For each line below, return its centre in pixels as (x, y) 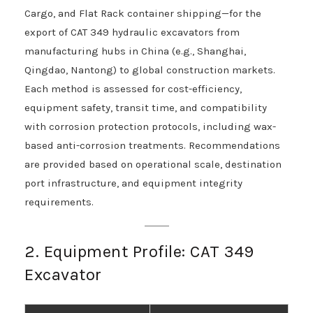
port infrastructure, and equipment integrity (133, 183)
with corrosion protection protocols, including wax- (150, 127)
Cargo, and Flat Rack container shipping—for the (143, 14)
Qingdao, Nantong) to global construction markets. (150, 70)
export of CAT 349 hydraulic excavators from (132, 32)
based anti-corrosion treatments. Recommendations (152, 146)
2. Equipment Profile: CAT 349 (139, 252)
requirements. (59, 202)
